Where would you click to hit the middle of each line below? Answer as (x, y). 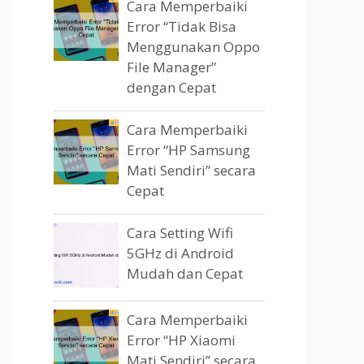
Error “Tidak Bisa (182, 26)
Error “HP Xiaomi (181, 340)
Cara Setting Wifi (180, 233)
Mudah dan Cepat (185, 273)
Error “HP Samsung (188, 150)
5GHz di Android (180, 253)
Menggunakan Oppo (193, 47)
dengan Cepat (171, 87)
